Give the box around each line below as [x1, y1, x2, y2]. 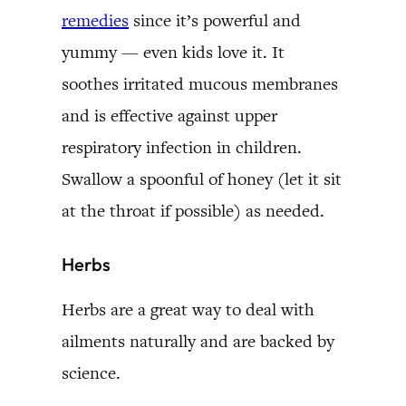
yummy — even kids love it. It [62, 40, 285, 63]
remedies [62, 8, 129, 32]
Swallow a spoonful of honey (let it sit [62, 167, 342, 190]
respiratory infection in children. [62, 135, 302, 159]
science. [62, 361, 121, 384]
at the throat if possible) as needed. [62, 198, 324, 222]
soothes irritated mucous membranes [62, 72, 338, 95]
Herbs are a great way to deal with [62, 297, 314, 321]
